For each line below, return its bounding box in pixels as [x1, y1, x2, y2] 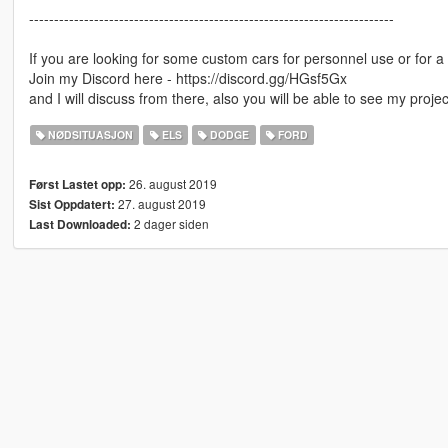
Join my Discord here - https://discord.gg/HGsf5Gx [28, 68, 347, 89]
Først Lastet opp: [28, 176, 126, 194]
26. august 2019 [125, 175, 217, 193]
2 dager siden [130, 215, 209, 233]
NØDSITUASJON [45, 127, 134, 143]
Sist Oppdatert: [28, 196, 115, 214]
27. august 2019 [114, 195, 206, 213]
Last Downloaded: [28, 216, 131, 234]
